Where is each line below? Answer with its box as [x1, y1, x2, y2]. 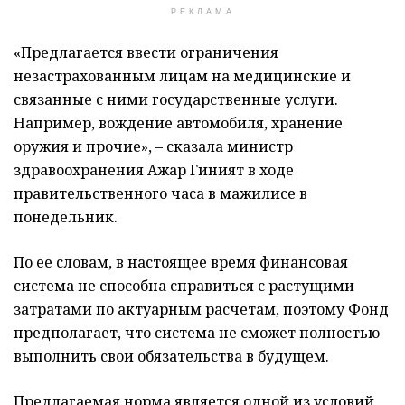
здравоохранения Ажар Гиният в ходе [14, 160, 294, 181]
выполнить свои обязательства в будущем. [14, 346, 329, 367]
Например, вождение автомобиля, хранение [14, 113, 343, 134]
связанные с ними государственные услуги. [14, 89, 338, 110]
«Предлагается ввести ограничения [14, 42, 278, 63]
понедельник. [14, 207, 118, 228]
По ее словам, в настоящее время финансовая [14, 252, 348, 273]
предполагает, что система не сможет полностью [14, 323, 380, 344]
